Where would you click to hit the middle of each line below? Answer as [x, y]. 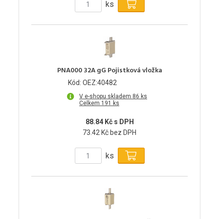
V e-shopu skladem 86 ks [113, 97]
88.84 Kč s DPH [109, 122]
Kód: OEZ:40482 [92, 83]
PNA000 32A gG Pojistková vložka [109, 71]
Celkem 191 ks [99, 103]
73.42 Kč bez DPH [109, 133]
